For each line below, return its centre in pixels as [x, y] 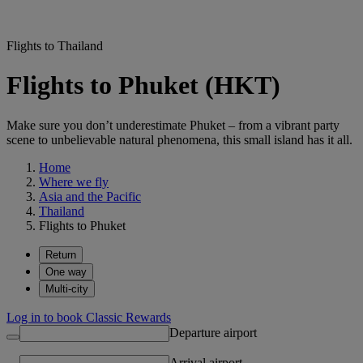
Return [61, 254]
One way [66, 271]
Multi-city [67, 288]
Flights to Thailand [55, 46]
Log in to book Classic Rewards [89, 317]
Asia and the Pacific [90, 196]
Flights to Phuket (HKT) [143, 85]
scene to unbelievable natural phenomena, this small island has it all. [179, 139]
